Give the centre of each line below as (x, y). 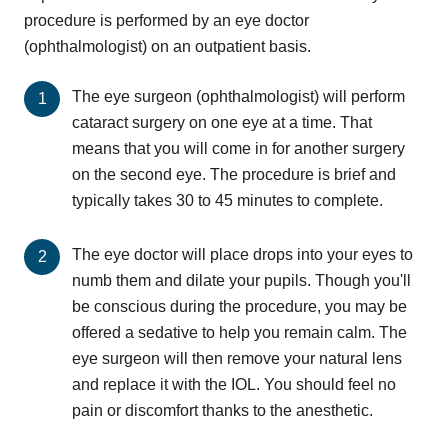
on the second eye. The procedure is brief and (234, 175)
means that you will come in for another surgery (238, 149)
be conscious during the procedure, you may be (239, 307)
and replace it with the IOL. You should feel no (234, 385)
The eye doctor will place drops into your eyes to (242, 255)
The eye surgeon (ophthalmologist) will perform (238, 97)
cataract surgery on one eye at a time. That (222, 123)
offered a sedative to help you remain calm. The (239, 333)
